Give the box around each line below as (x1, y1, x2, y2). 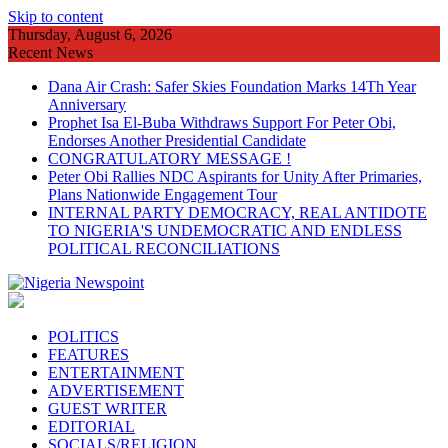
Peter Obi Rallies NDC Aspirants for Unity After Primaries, (48, 168, 422, 185)
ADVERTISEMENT (48, 382, 184, 399)
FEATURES (48, 346, 129, 363)
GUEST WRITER (48, 400, 167, 417)
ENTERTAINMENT (48, 364, 184, 381)
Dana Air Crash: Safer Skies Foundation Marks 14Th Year (48, 78, 416, 95)
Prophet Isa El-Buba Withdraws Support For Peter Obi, (48, 114, 396, 131)
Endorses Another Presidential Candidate (48, 132, 306, 149)
